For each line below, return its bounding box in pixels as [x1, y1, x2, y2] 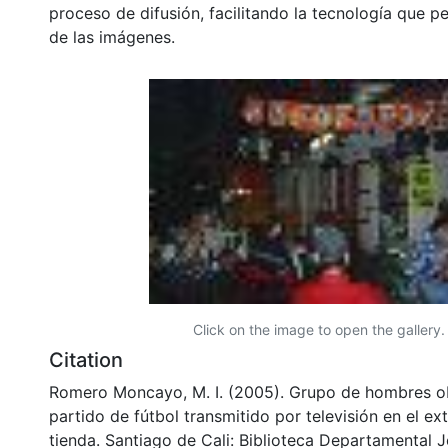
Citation [49, 347, 123, 372]
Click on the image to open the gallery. [193, 320, 445, 338]
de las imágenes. [49, 26, 175, 47]
